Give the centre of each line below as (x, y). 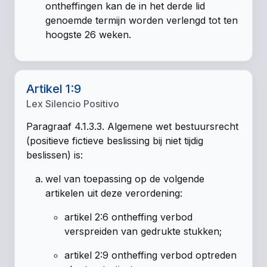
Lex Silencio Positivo (73, 103)
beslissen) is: (55, 155)
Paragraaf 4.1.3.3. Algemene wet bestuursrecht (133, 126)
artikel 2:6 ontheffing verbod (129, 217)
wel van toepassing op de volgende (125, 178)
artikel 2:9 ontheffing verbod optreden (151, 255)
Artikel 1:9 (54, 89)
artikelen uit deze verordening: (114, 193)
